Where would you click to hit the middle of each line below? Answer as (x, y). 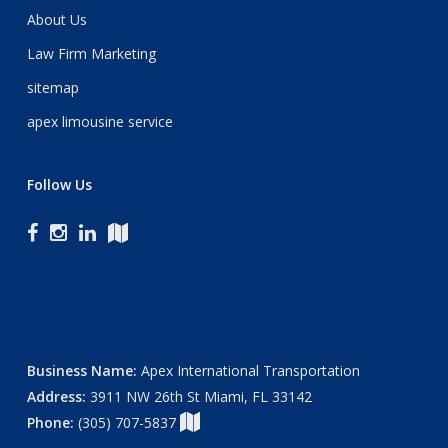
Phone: (50, 422)
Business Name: (81, 370)
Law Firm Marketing (91, 53)
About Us (56, 19)
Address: (56, 396)
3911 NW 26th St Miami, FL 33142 (198, 396)
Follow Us (59, 184)
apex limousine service (99, 121)
